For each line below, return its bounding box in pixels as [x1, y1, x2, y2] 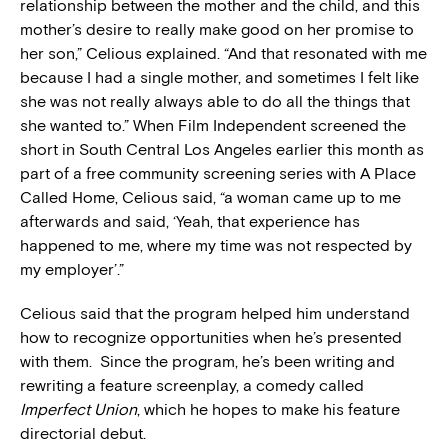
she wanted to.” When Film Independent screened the [20, 115, 406, 135]
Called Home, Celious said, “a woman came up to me [20, 187, 401, 207]
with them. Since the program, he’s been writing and [20, 351, 395, 371]
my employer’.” [20, 259, 124, 279]
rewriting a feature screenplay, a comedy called [20, 375, 364, 395]
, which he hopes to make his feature [137, 399, 400, 419]
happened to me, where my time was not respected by [20, 235, 412, 255]
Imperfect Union [20, 399, 137, 419]
